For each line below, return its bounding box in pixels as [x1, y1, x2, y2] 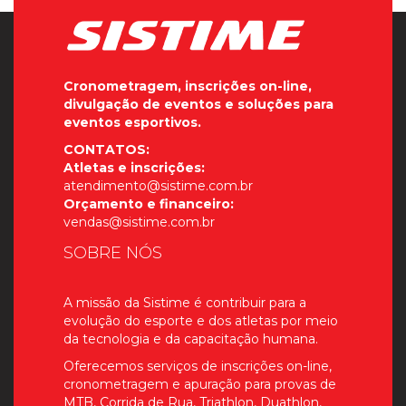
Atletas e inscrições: [63, 159, 205, 176]
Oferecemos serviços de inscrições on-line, [63, 358, 332, 374]
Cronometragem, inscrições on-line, [63, 78, 312, 94]
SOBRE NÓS [63, 243, 162, 263]
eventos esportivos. [63, 114, 201, 130]
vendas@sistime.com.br [63, 214, 215, 230]
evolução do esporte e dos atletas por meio [63, 313, 338, 329]
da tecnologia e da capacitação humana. [63, 331, 318, 347]
